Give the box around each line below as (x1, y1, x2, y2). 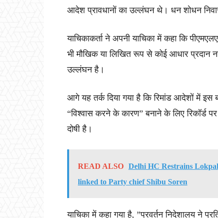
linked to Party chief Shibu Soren (78, 178, 187, 186)
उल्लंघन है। (67, 65, 105, 75)
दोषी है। (67, 124, 92, 134)
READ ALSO (78, 162, 124, 171)
